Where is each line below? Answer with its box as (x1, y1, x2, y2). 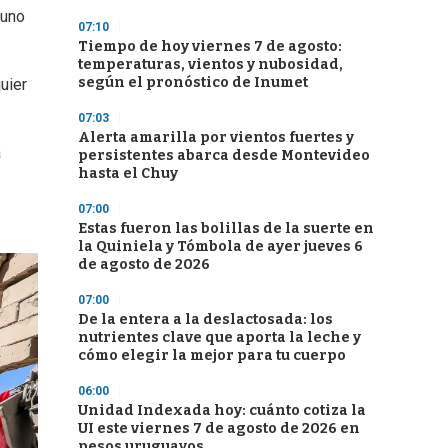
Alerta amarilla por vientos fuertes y (78, 129, 354, 146)
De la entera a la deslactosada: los (78, 311, 333, 328)
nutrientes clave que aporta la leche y (78, 329, 361, 346)
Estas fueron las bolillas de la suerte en (78, 220, 374, 237)
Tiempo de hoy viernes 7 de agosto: (78, 38, 342, 55)
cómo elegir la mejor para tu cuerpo (78, 347, 346, 364)
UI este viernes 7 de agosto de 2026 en (78, 420, 360, 437)
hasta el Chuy (78, 165, 178, 182)
